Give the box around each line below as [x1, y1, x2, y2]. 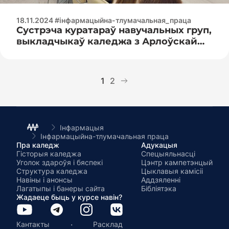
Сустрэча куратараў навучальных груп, [16, 24, 212, 36]
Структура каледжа [16, 166, 87, 175]
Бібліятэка [141, 184, 176, 193]
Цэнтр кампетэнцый [141, 157, 213, 167]
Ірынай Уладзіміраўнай [16, 47, 132, 58]
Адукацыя [141, 140, 177, 149]
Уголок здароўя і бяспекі [16, 157, 103, 167]
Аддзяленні [141, 175, 180, 184]
